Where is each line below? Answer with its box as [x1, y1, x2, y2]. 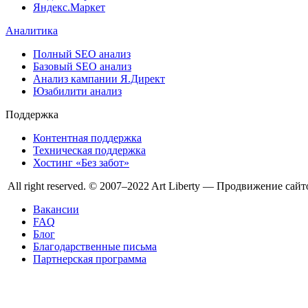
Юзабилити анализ [33, 85, 122, 98]
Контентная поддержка [33, 132, 142, 144]
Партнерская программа [33, 253, 146, 265]
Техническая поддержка [33, 144, 146, 157]
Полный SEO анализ [33, 48, 131, 60]
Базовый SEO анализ [33, 60, 131, 73]
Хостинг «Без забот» [33, 157, 129, 169]
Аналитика [5, 25, 58, 37]
